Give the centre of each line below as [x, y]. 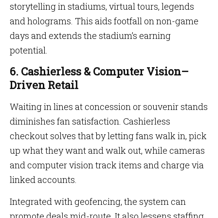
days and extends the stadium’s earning [90, 36]
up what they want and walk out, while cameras [107, 150]
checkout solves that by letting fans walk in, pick [108, 136]
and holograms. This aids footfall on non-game [104, 21]
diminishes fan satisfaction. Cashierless [90, 121]
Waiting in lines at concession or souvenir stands [109, 107]
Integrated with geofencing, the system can [98, 201]
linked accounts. [43, 180]
